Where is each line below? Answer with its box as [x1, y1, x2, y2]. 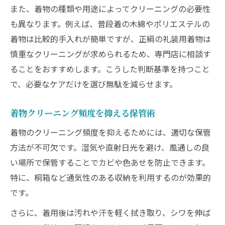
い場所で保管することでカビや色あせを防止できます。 [10, 156, 210, 168]
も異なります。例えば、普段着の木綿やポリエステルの [10, 18, 210, 30]
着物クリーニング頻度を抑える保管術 [10, 106, 155, 119]
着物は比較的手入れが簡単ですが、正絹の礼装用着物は [10, 33, 211, 45]
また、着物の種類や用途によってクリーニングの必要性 [10, 3, 210, 15]
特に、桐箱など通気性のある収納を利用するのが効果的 [10, 171, 211, 183]
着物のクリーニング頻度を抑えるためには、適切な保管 [10, 126, 211, 138]
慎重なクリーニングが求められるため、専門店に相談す [10, 48, 211, 60]
